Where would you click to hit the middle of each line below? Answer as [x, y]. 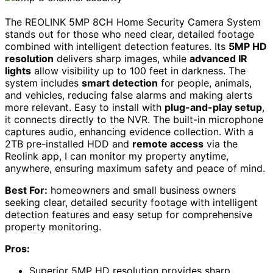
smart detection [120, 83]
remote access [168, 144]
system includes [43, 83]
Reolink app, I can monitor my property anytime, [117, 156]
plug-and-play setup [213, 108]
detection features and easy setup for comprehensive [129, 215]
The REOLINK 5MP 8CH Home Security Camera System [133, 22]
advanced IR [218, 59]
